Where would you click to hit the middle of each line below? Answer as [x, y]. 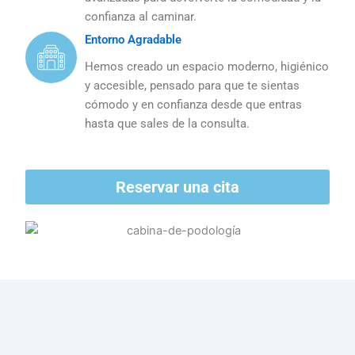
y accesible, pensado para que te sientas [193, 86]
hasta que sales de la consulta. [168, 124]
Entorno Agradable [134, 40]
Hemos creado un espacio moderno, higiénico [207, 67]
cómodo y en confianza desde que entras [194, 105]
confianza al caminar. [141, 16]
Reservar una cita [177, 187]
